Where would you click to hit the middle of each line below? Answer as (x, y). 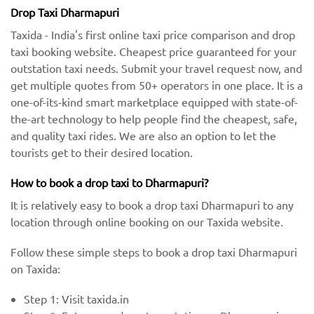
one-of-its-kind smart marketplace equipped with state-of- (154, 101)
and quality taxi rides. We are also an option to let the (143, 135)
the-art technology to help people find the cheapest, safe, (154, 118)
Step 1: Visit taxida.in (77, 299)
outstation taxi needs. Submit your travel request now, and (156, 68)
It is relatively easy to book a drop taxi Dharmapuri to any (152, 204)
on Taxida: (35, 268)
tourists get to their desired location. (102, 152)
